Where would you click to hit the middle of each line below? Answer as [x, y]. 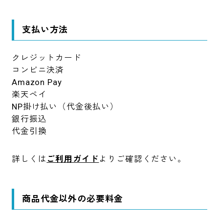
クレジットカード [47, 58]
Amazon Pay [37, 82]
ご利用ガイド [73, 159]
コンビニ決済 [38, 70]
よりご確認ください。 [142, 159]
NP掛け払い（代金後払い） [65, 107]
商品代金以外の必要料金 [73, 199]
